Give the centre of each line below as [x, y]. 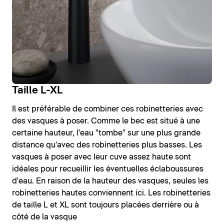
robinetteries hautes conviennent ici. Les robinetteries [111, 193]
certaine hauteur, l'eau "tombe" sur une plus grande [106, 133]
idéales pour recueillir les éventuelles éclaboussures [108, 169]
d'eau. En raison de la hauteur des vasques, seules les [110, 181]
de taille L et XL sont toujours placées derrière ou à [105, 205]
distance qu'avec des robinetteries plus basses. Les [107, 145]
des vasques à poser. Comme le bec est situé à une [106, 121]
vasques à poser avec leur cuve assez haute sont [101, 157]
